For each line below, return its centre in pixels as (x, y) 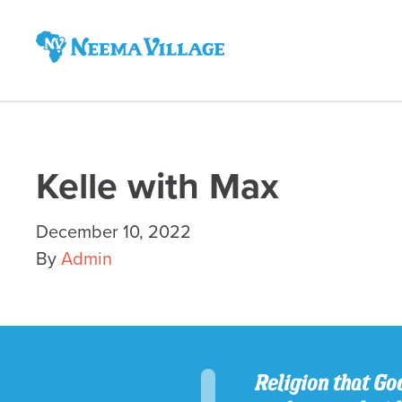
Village (62, 92)
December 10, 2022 (114, 232)
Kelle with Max (157, 187)
